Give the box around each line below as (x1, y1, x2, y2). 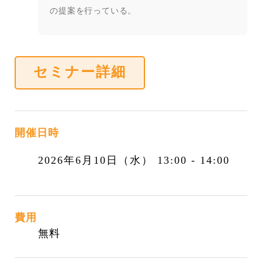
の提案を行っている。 (50, 5, 137, 15)
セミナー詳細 (33, 64, 127, 80)
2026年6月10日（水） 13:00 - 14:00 (38, 154, 230, 166)
